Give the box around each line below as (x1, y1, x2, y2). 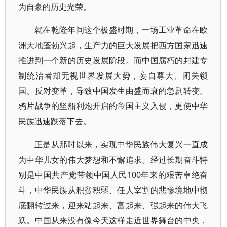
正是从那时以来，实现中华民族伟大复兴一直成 (34, 139, 208, 150)
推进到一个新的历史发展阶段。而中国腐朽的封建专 (18, 55, 208, 66)
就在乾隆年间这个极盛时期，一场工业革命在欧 (34, 24, 208, 35)
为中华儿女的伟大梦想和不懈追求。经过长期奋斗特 (18, 154, 208, 165)
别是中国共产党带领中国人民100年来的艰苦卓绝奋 (18, 169, 208, 180)
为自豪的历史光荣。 (18, 1, 91, 12)
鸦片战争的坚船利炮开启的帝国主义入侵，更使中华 (18, 100, 208, 111)
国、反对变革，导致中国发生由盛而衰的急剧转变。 (18, 85, 208, 96)
